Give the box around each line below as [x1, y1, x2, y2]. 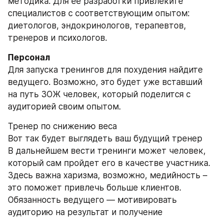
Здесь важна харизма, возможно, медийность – [8, 170, 207, 180]
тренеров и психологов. [8, 33, 107, 43]
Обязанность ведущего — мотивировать [8, 195, 177, 205]
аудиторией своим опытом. [8, 102, 121, 111]
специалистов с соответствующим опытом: [8, 8, 190, 18]
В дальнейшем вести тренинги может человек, [8, 146, 206, 156]
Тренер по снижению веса [8, 121, 117, 131]
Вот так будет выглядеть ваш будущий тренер [8, 134, 202, 143]
